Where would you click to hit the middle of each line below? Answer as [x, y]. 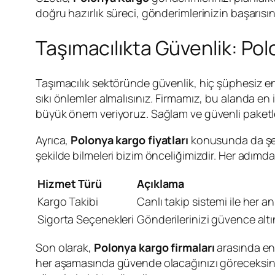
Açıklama [161, 183]
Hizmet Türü [70, 183]
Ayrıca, [53, 140]
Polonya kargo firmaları [154, 247]
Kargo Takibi [68, 201]
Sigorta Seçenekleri [86, 219]
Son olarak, [65, 247]
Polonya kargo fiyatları [130, 140]
